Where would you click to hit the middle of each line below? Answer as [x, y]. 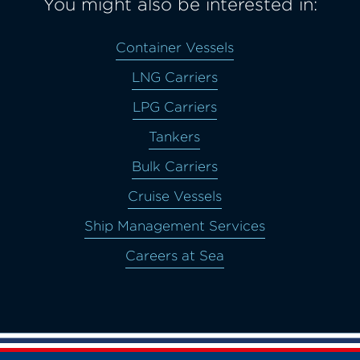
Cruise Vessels [174, 196]
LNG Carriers [174, 77]
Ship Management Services [174, 225]
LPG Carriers [174, 106]
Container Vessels [174, 47]
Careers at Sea [174, 255]
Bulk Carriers [174, 166]
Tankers [174, 136]
